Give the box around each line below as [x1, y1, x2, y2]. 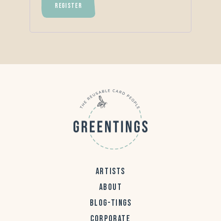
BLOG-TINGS [89, 198, 132, 209]
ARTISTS [95, 166, 126, 177]
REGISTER [55, 2, 82, 10]
